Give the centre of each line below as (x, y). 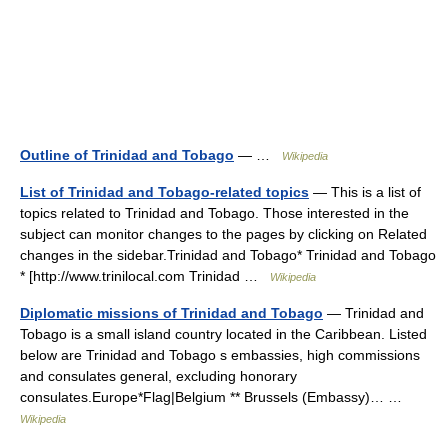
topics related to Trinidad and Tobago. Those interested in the (214, 213)
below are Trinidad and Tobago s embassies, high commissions (220, 355)
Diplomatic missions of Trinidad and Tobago (171, 313)
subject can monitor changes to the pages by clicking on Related (223, 234)
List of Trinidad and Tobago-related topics (164, 192)
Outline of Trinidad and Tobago (127, 155)
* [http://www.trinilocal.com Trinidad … (145, 276)
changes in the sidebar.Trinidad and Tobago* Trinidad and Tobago (228, 255)
